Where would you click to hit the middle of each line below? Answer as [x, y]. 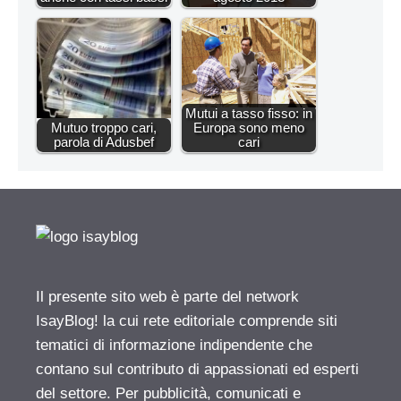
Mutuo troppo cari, [104, 127]
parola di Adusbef [104, 141]
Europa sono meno [249, 127]
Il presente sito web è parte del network [167, 296]
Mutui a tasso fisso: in [249, 113]
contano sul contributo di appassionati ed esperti [197, 369]
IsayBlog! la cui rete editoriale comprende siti [187, 320]
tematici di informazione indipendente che [174, 345]
